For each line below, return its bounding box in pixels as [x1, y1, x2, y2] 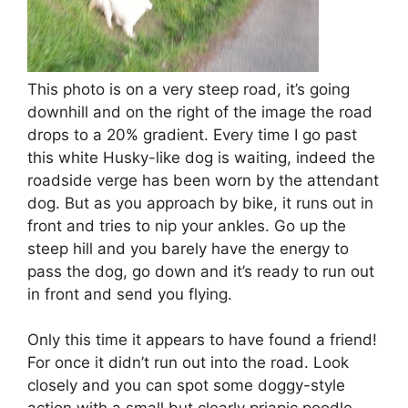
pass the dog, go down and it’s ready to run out [27, 261, 374, 280]
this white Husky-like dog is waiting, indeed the [27, 148, 375, 167]
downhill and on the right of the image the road [27, 102, 372, 121]
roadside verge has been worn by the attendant [27, 170, 379, 189]
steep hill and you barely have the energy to [27, 239, 349, 258]
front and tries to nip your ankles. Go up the [27, 216, 346, 235]
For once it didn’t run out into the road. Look [27, 353, 349, 372]
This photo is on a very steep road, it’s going [27, 79, 350, 98]
